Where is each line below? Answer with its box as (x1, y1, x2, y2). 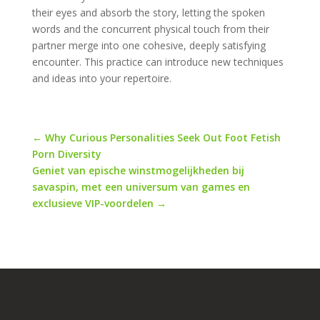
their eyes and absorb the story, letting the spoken (31, 6, 265, 19)
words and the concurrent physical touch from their (31, 22, 269, 36)
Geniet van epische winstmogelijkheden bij (31, 164, 244, 177)
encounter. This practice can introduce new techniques (31, 55, 284, 69)
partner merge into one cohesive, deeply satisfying (31, 39, 266, 52)
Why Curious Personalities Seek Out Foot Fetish (44, 131, 281, 144)
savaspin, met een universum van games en (31, 180, 250, 194)
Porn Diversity (31, 147, 101, 161)
